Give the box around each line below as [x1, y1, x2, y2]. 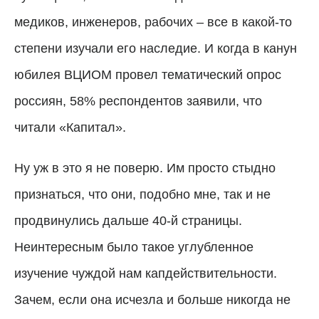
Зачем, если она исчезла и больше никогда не [14, 292, 291, 307]
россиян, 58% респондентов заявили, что [14, 93, 262, 108]
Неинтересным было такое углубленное [14, 239, 253, 254]
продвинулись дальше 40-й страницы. [14, 213, 242, 228]
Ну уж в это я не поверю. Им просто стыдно [14, 160, 276, 175]
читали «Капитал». [14, 120, 126, 135]
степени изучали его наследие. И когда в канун [14, 41, 297, 56]
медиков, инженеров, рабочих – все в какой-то [14, 14, 292, 29]
